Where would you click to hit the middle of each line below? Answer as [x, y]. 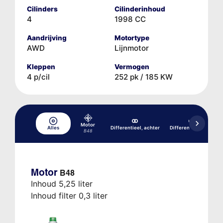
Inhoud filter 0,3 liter [69, 195]
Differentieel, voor [192, 128]
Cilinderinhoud [140, 9]
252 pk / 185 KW [144, 77]
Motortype [132, 38]
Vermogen [132, 66]
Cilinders [42, 9]
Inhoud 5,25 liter [61, 183]
